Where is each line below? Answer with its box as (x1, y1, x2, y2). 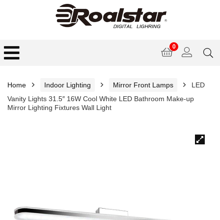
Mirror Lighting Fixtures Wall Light (7, 104, 111, 111)
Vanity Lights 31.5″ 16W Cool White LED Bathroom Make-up (7, 95, 194, 103)
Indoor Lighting (44, 81, 91, 89)
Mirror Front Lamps (113, 81, 173, 89)
